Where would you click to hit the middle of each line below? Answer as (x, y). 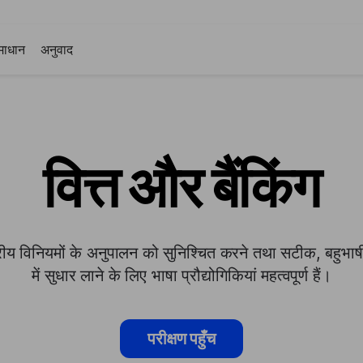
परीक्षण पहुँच (181, 339)
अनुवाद (57, 49)
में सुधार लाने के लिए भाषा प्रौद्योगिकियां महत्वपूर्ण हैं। (181, 275)
